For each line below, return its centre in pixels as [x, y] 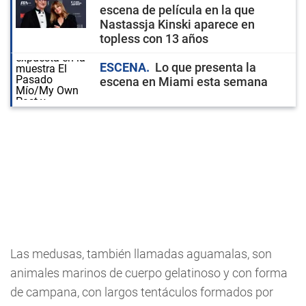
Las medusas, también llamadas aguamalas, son [141, 254]
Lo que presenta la [206, 67]
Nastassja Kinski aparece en [177, 24]
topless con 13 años [154, 39]
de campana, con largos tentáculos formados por [142, 292]
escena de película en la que [177, 10]
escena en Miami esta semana [184, 82]
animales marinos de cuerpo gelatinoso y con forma [149, 273]
